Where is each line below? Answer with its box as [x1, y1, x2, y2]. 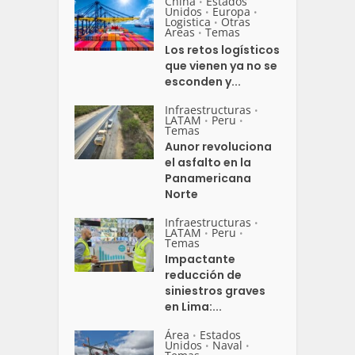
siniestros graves [165, 282, 266, 299]
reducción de [165, 266, 242, 283]
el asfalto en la [165, 154, 252, 170]
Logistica [165, 13, 212, 29]
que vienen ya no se [165, 57, 278, 74]
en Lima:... [165, 298, 223, 315]
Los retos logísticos [165, 41, 281, 58]
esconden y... [165, 73, 242, 90]
